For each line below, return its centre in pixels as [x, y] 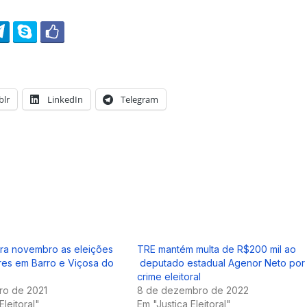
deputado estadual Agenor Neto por [221, 263]
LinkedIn [65, 100]
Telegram [139, 100]
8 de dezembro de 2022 [193, 291]
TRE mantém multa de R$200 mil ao [217, 249]
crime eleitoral [169, 277]
